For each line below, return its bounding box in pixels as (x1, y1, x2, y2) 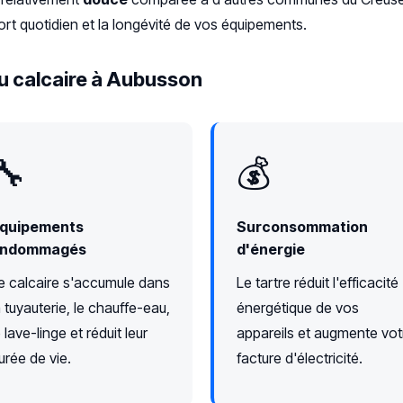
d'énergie (237, 240, 305, 259)
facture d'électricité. (237, 349, 363, 368)
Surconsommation (237, 218, 368, 237)
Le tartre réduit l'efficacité (237, 273, 399, 292)
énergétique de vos (237, 299, 359, 318)
